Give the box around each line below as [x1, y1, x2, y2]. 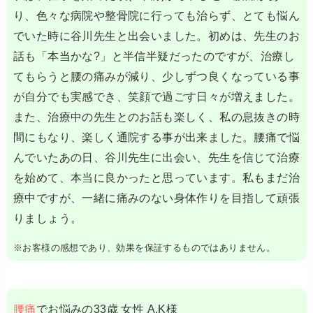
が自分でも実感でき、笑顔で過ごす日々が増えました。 [13, 89, 300, 103]
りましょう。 [13, 211, 82, 224]
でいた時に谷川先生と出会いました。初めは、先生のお [13, 29, 300, 42]
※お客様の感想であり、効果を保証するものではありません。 [13, 242, 276, 253]
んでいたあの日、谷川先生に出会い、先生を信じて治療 [13, 150, 300, 163]
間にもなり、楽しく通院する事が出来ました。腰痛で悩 [13, 130, 300, 143]
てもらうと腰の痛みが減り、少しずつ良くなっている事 [13, 69, 300, 82]
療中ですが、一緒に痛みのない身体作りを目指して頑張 [13, 191, 300, 204]
